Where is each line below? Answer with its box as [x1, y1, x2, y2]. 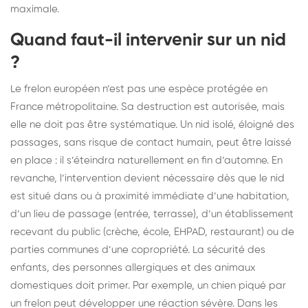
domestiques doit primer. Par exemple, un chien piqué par [10, 280, 286, 291]
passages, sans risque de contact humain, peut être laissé [10, 137, 291, 148]
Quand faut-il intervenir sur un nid [10, 31, 286, 49]
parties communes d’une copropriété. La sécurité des [10, 244, 265, 255]
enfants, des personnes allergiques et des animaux [10, 262, 256, 273]
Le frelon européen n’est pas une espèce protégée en [10, 83, 267, 94]
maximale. [10, 3, 59, 14]
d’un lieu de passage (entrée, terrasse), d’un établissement [10, 208, 294, 219]
